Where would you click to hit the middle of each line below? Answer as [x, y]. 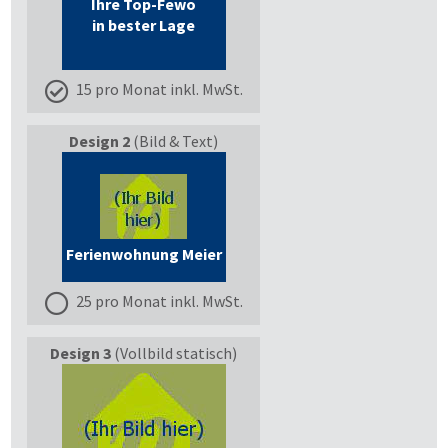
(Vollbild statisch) [174, 353]
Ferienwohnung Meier [143, 254]
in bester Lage [143, 25]
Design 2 [99, 141]
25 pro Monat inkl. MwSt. [157, 300]
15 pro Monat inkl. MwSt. [157, 88]
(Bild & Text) [174, 141]
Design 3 [80, 353]
